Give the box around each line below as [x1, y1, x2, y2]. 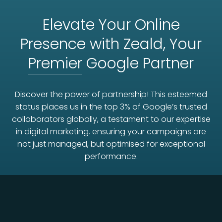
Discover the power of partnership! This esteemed [15, 89, 207, 101]
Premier [28, 53, 82, 74]
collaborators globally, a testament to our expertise [11, 113, 211, 125]
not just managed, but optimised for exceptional [17, 138, 205, 150]
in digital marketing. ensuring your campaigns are [16, 126, 206, 138]
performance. [84, 151, 138, 163]
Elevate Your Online [42, 14, 180, 36]
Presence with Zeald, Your [20, 34, 202, 55]
